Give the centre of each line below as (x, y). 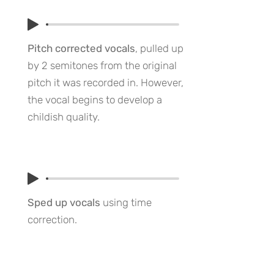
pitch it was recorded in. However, (106, 83)
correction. (52, 220)
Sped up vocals (64, 202)
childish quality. (64, 117)
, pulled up (159, 48)
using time (126, 202)
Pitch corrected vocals (81, 48)
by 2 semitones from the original (102, 65)
